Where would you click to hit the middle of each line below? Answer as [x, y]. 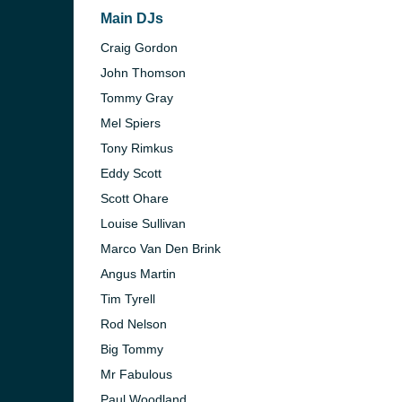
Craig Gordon [139, 48]
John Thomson [143, 73]
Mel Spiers [131, 123]
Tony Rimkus [137, 148]
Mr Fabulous [136, 374]
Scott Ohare [135, 198]
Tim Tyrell [128, 299]
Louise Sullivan [143, 223]
